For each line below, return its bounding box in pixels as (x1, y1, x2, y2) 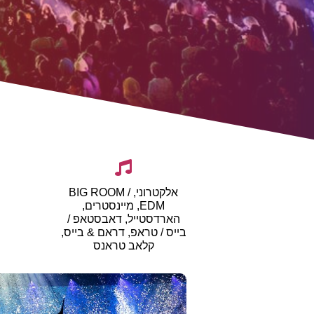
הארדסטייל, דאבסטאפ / (67, 212, 180, 225)
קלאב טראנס (93, 239, 154, 252)
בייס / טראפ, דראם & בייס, (60, 226, 186, 238)
